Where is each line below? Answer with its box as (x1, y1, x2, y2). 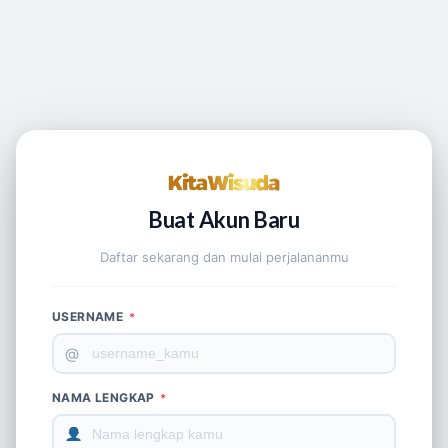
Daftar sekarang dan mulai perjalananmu (99, 248, 349, 265)
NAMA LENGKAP (52, 389, 159, 405)
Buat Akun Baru (148, 205, 300, 233)
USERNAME (52, 308, 127, 324)
